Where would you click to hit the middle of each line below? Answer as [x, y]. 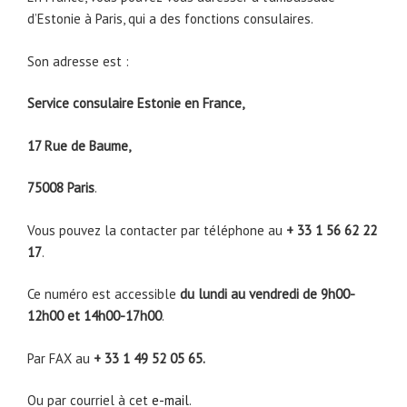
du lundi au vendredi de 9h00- [268, 294]
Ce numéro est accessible [104, 294]
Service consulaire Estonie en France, [136, 104]
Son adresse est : [78, 61]
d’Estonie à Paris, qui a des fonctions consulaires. [170, 19]
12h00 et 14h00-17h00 [94, 316]
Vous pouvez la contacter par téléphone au [157, 230]
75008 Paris [61, 188]
